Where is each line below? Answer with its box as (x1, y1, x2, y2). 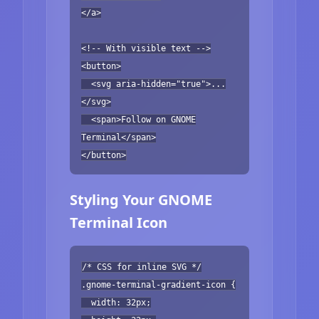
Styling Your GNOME (70, 189, 212, 209)
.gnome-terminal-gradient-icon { (81, 279, 236, 290)
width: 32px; (81, 297, 151, 308)
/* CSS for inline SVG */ (82, 261, 202, 272)
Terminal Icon (70, 212, 167, 232)
